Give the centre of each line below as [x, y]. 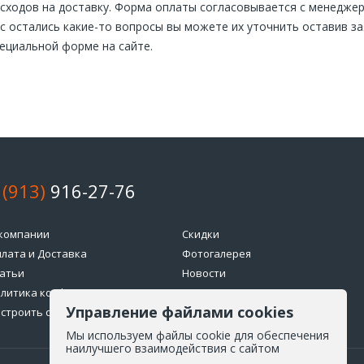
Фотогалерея [217, 254]
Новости [204, 273]
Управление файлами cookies [180, 312]
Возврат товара [224, 293]
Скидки [201, 234]
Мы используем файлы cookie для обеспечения [197, 335]
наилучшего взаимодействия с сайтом [173, 348]
